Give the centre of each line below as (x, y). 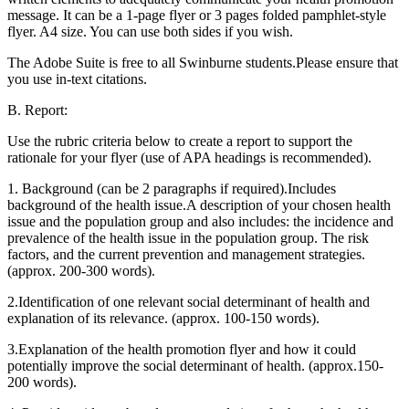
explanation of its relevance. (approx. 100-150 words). (163, 318)
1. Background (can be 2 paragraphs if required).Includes (172, 188)
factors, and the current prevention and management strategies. (186, 254)
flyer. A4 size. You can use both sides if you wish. (150, 31)
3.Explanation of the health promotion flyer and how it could (182, 349)
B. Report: (37, 110)
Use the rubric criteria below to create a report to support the (180, 141)
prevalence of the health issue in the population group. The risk (188, 237)
